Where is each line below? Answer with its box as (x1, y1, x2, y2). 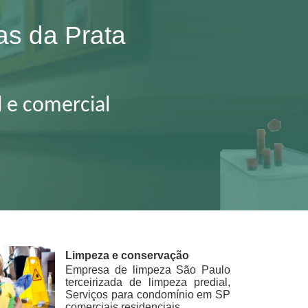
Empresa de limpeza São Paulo (65, 264, 230, 276)
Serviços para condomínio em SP (65, 289, 230, 301)
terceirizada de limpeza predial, (65, 276, 230, 289)
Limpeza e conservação (65, 250, 190, 262)
